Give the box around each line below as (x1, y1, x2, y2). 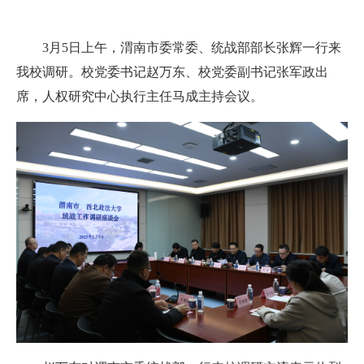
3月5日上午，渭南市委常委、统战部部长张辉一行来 (42, 41, 341, 55)
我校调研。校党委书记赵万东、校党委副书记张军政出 (16, 65, 328, 80)
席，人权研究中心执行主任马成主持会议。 (16, 89, 263, 104)
